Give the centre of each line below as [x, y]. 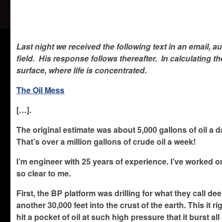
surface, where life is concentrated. [82, 70]
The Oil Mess [41, 90]
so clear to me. [44, 173]
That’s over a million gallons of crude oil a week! [106, 141]
